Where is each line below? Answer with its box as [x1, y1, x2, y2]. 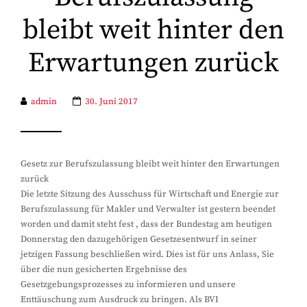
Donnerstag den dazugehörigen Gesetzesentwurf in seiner [21, 234, 257, 245]
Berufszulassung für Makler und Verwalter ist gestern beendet [21, 204, 275, 214]
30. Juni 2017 [85, 96, 138, 107]
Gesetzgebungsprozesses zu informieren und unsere [21, 279, 236, 290]
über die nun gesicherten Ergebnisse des [21, 264, 187, 275]
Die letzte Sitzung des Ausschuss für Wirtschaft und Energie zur [21, 188, 279, 199]
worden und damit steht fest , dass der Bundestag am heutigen [21, 219, 272, 230]
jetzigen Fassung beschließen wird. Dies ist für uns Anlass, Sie [21, 249, 274, 260]
